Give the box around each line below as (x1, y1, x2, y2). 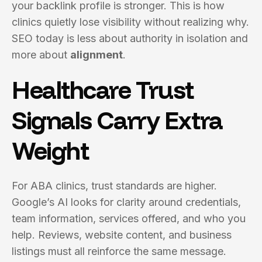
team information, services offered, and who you (12, 212, 246, 225)
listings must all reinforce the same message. (12, 245, 226, 257)
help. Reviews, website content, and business (12, 229, 232, 241)
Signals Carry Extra (12, 105, 223, 136)
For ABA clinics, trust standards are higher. (12, 180, 217, 192)
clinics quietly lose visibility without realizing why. (12, 16, 249, 28)
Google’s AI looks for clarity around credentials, (12, 196, 241, 208)
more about (12, 49, 70, 61)
